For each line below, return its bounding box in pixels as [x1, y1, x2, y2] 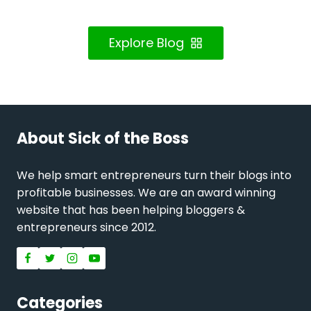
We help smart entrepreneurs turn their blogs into [17, 167, 292, 183]
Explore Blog [108, 33, 184, 51]
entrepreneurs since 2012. [17, 219, 156, 235]
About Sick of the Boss [17, 128, 189, 149]
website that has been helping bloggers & [17, 202, 245, 218]
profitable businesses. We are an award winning [17, 185, 276, 201]
